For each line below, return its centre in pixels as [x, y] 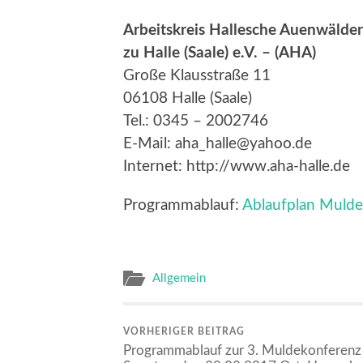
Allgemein [179, 279]
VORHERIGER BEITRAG [184, 332]
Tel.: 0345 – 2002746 [196, 121]
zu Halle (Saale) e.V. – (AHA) [220, 53]
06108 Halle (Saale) [188, 98]
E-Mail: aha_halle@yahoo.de [218, 143]
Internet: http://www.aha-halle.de [237, 166]
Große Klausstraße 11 [197, 75]
